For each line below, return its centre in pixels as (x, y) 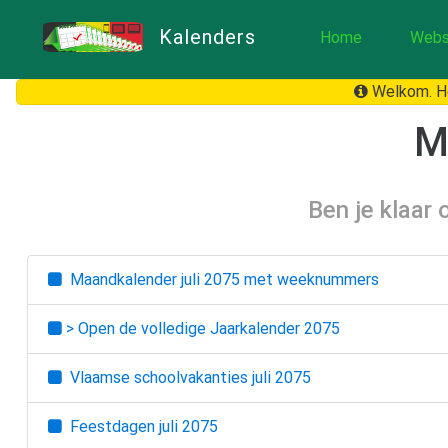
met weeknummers (309, 279)
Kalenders (207, 37)
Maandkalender (121, 279)
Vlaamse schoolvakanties (157, 377)
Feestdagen (110, 426)
